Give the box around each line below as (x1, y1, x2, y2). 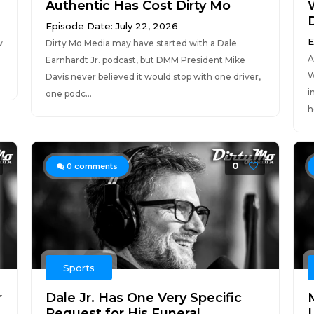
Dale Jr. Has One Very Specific (45, 290, 242, 306)
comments (71, 161, 118, 171)
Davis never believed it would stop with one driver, (45, 71, 261, 82)
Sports (62, 262, 95, 273)
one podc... (45, 88, 92, 99)
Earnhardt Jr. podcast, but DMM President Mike (45, 55, 245, 65)
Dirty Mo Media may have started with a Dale (45, 38, 237, 48)
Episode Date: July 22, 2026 (45, 20, 178, 32)
